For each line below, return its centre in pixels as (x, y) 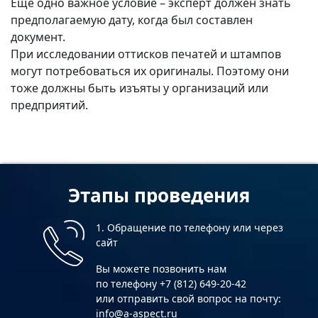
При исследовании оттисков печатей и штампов (146, 54)
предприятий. (49, 105)
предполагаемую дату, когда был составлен (132, 20)
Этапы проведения (159, 196)
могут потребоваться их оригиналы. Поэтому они (150, 71)
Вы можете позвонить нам (161, 268)
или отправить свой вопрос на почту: (188, 298)
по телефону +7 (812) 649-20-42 (171, 283)
